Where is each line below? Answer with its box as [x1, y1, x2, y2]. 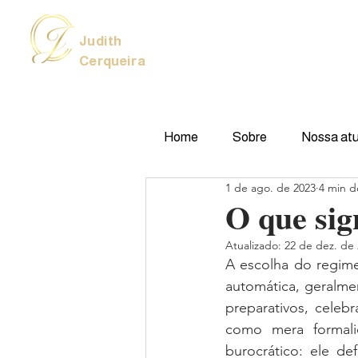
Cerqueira [79, 54, 145, 69]
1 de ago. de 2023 [225, 180, 316, 195]
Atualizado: [225, 238, 284, 253]
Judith [79, 34, 122, 49]
